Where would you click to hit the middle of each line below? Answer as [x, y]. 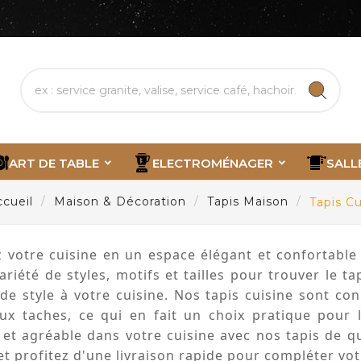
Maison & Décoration [120, 202]
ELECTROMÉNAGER [213, 163]
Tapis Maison [248, 202]
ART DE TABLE [54, 163]
